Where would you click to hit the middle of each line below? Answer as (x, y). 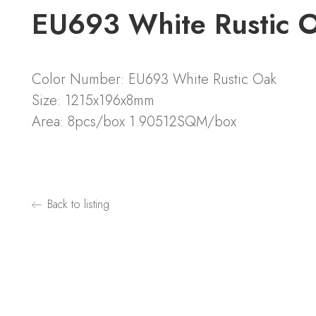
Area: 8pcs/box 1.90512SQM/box (134, 122)
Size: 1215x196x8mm (93, 101)
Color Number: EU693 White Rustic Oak (154, 80)
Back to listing (79, 205)
